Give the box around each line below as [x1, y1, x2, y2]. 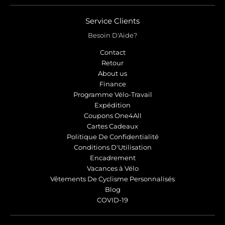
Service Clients [85, 16, 140, 26]
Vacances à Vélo [86, 164, 139, 172]
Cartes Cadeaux [87, 122, 138, 130]
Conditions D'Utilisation [73, 143, 152, 151]
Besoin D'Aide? [88, 31, 137, 39]
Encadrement [89, 153, 136, 162]
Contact [99, 48, 126, 56]
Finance [99, 79, 126, 88]
